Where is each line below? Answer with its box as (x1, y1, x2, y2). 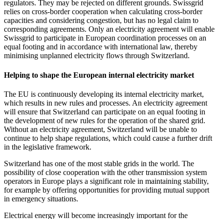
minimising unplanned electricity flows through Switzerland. (4, 51, 190, 60)
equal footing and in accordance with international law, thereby (4, 43, 197, 51)
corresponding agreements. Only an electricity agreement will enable (4, 25, 215, 34)
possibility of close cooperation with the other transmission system (4, 168, 207, 176)
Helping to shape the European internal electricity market (4, 70, 194, 79)
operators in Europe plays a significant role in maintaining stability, (4, 176, 209, 185)
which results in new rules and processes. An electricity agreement (4, 98, 207, 107)
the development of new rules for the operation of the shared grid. (4, 116, 205, 125)
